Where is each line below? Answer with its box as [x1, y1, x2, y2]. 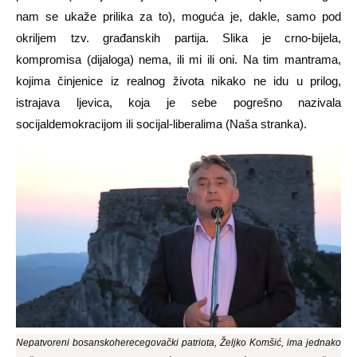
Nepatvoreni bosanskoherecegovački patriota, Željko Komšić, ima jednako [16, 337, 341, 349]
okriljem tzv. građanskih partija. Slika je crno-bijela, [16, 31, 341, 45]
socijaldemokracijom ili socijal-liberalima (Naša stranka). [16, 117, 307, 131]
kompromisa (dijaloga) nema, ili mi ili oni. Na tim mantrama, [16, 53, 341, 67]
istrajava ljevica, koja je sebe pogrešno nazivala [16, 96, 341, 110]
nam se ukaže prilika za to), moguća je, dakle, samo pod [16, 10, 341, 24]
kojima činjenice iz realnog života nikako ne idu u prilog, [16, 74, 341, 88]
